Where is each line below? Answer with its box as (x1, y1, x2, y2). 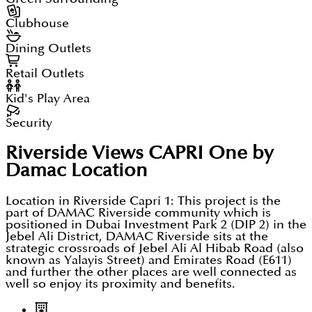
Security (6, 117, 52, 130)
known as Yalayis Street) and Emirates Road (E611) (6, 254, 292, 267)
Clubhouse (6, 17, 69, 30)
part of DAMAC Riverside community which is (6, 207, 271, 219)
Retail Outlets (6, 67, 84, 79)
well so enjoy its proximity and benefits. (6, 278, 235, 290)
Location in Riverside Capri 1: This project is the (6, 195, 281, 208)
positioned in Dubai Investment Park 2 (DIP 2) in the (6, 219, 306, 231)
